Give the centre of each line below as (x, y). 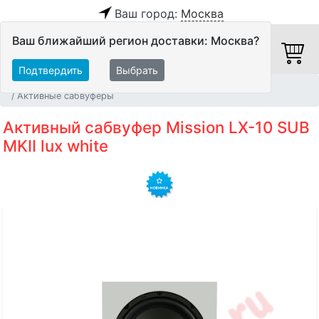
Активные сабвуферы (66, 96)
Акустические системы (106, 85)
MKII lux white (56, 146)
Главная (23, 85)
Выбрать (137, 70)
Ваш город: (147, 14)
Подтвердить (51, 70)
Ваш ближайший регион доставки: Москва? (136, 41)
